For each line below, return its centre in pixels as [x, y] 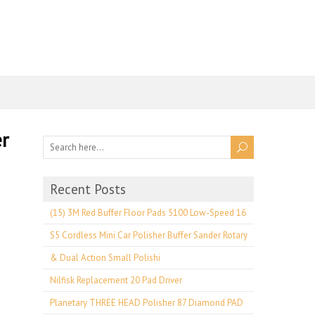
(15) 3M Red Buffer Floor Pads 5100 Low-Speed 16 [148, 213]
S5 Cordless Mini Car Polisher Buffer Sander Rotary [149, 235]
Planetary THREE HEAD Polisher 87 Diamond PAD [147, 303]
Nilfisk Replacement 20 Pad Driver [116, 280]
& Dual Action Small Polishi [105, 258]
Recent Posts [88, 189]
